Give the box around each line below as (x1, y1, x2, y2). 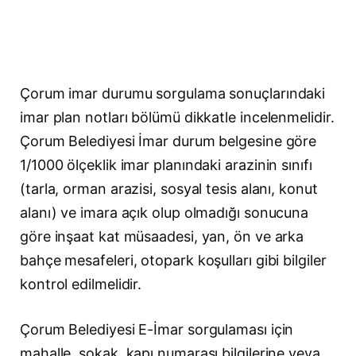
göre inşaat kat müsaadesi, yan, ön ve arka (20, 227, 304, 245)
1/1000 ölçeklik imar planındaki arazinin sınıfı (20, 156, 312, 173)
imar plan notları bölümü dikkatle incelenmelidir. (20, 108, 335, 126)
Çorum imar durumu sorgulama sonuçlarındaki (20, 84, 326, 102)
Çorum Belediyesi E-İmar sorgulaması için (20, 321, 294, 339)
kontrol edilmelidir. (20, 275, 142, 292)
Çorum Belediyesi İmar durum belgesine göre (20, 132, 317, 149)
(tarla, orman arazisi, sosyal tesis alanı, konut (20, 180, 318, 197)
